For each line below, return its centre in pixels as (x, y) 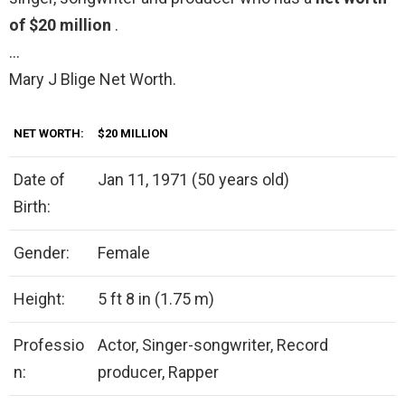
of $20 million (62, 25)
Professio (49, 345)
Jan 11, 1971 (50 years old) (193, 180)
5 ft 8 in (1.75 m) (156, 299)
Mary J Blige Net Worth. (93, 80)
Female (124, 253)
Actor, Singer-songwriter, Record (213, 345)
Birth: (32, 207)
